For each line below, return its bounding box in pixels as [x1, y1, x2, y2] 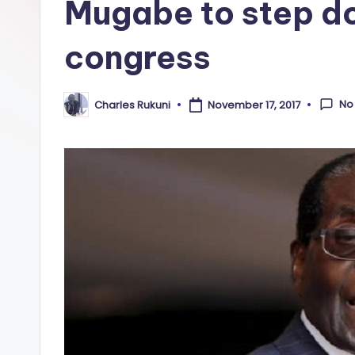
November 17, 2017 [207, 97, 300, 113]
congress [64, 37, 211, 78]
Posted [63, 101, 100, 117]
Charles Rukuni [94, 97, 170, 113]
